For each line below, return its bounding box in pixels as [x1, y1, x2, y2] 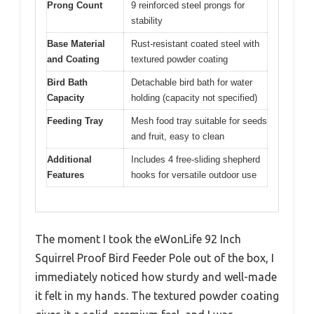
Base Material [47, 39, 105, 50]
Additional [47, 154, 92, 165]
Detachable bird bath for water [131, 77, 252, 88]
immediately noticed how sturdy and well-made [35, 270, 277, 283]
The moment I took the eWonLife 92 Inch [35, 232, 241, 245]
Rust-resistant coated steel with [131, 39, 259, 50]
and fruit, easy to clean [131, 131, 224, 142]
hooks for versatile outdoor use [131, 170, 257, 181]
